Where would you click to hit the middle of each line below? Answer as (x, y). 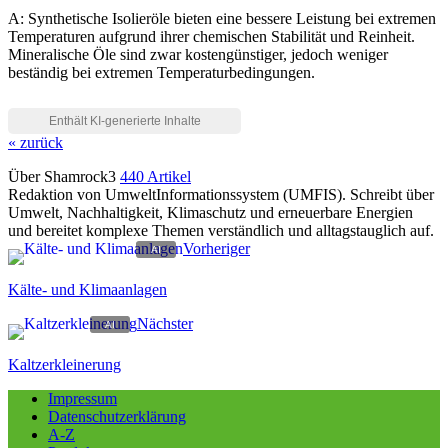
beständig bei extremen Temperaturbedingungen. (161, 73)
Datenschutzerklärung (117, 417)
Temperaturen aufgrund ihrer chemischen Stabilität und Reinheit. (211, 37)
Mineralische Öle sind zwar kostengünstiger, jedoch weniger (198, 55)
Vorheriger (216, 249)
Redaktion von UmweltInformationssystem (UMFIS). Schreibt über (221, 195)
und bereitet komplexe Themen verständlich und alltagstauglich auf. (221, 231)
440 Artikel (155, 177)
